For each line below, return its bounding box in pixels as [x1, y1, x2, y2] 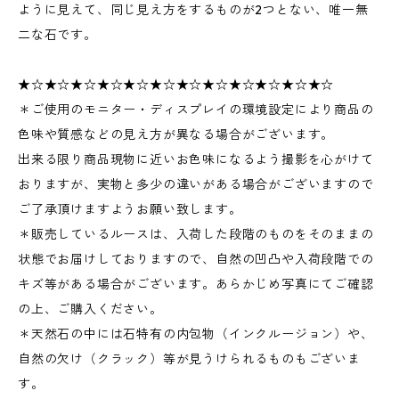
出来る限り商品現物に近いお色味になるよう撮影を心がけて [18, 151, 374, 167]
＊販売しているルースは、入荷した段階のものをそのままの [18, 226, 374, 242]
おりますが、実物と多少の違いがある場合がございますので [18, 176, 374, 192]
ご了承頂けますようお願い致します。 [18, 201, 242, 217]
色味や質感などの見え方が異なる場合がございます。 [18, 126, 335, 142]
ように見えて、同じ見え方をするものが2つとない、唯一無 [18, 2, 369, 18]
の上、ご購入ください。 [18, 301, 163, 317]
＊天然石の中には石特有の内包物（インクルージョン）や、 [18, 326, 374, 342]
